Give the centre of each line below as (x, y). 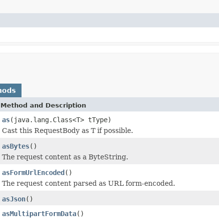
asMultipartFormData (39, 213)
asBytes (16, 146)
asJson (14, 199)
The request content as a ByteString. (65, 157)
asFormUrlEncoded (33, 172)
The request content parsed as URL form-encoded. (88, 183)
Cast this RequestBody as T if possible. (67, 130)
